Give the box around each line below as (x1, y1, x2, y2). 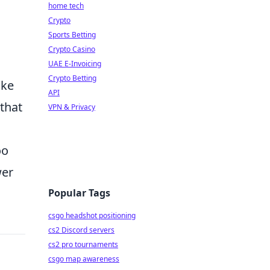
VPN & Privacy (48, 102, 95, 112)
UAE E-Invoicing (48, 58, 101, 69)
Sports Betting (48, 30, 96, 40)
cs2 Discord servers (48, 225, 115, 235)
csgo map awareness (48, 254, 119, 264)
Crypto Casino (48, 44, 95, 54)
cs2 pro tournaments (48, 239, 118, 250)
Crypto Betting (48, 73, 96, 83)
